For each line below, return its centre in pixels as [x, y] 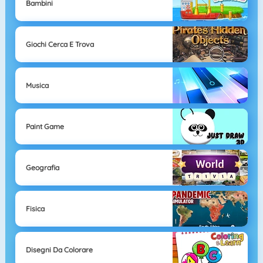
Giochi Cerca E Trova [60, 44]
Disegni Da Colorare [59, 249]
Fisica [35, 208]
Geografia [42, 167]
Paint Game [45, 126]
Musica [37, 85]
